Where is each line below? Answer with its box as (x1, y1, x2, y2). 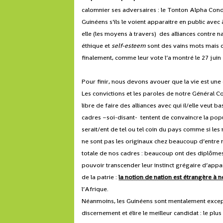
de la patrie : (82, 173, 119, 182)
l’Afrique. (82, 185, 109, 194)
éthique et (82, 41, 112, 50)
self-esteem (111, 41, 146, 50)
